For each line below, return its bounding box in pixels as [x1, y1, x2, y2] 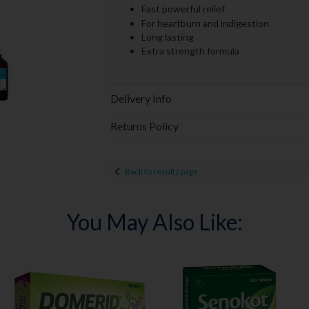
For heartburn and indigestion [141, 17, 269, 29]
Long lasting [141, 30, 194, 43]
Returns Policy [110, 119, 179, 133]
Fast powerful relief [141, 3, 225, 15]
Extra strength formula [141, 45, 239, 57]
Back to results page [124, 166, 198, 177]
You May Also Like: [66, 208, 243, 236]
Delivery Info [110, 92, 172, 106]
